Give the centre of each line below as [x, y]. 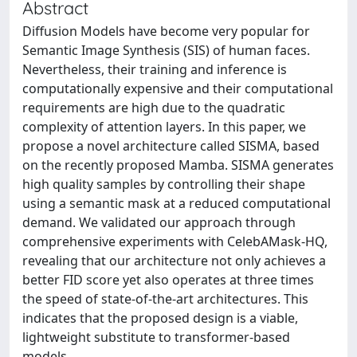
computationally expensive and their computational [178, 88]
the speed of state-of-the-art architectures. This [165, 299]
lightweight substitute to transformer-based [156, 337]
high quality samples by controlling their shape [164, 184]
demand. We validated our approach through [159, 222]
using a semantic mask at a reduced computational [177, 203]
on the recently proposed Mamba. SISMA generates [178, 165]
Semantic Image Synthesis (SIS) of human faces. [166, 50]
